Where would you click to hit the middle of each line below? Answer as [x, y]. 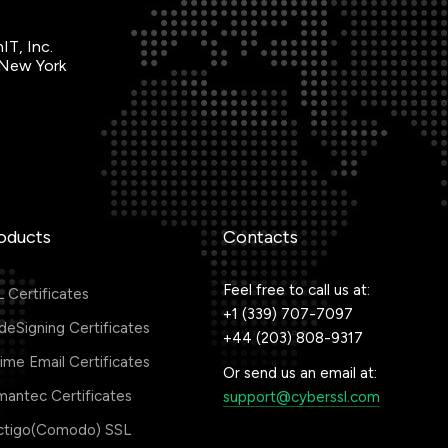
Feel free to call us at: [296, 290]
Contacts [260, 237]
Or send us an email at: [300, 373]
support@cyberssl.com [301, 397]
